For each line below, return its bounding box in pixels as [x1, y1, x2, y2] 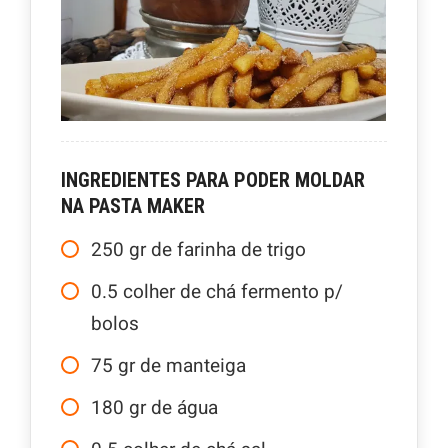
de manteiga [140, 352, 246, 380]
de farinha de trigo [151, 236, 306, 264]
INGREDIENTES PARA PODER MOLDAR [61, 168, 365, 192]
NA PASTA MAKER [61, 194, 205, 218]
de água [151, 394, 218, 422]
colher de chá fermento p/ [123, 278, 343, 306]
